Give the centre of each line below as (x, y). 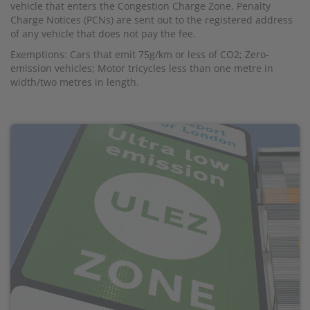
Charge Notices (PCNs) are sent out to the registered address (152, 19)
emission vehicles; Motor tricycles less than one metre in (142, 68)
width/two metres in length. (75, 82)
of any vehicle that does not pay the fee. (103, 33)
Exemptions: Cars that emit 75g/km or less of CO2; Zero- (140, 54)
